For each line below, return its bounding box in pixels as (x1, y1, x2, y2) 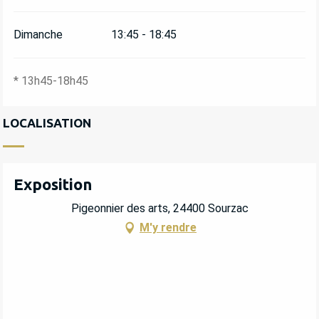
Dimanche (14, 28, 63, 42)
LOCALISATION (3, 115, 91, 130)
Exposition (14, 174, 92, 193)
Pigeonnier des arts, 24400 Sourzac (70, 202, 249, 216)
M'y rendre (140, 221, 197, 235)
